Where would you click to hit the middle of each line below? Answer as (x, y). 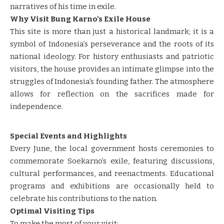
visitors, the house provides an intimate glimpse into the (112, 69)
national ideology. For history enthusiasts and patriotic (112, 56)
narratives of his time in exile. (63, 6)
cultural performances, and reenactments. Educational (112, 173)
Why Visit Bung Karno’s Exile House (80, 19)
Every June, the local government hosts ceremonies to (112, 148)
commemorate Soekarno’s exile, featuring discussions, (112, 161)
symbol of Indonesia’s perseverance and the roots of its (112, 44)
